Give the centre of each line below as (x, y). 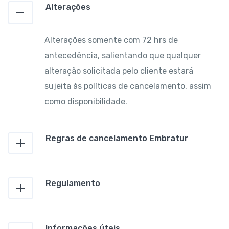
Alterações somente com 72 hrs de (111, 40)
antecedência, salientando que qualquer (123, 55)
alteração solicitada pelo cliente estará (119, 71)
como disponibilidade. (86, 101)
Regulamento (73, 183)
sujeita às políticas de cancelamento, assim (128, 86)
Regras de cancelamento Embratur (117, 138)
